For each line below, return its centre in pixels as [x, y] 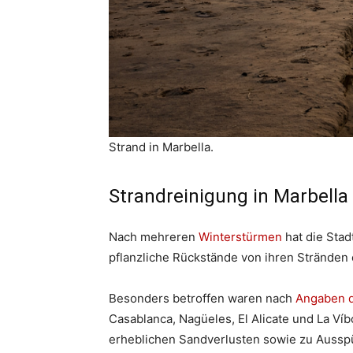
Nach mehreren [154, 237]
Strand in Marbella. [161, 147]
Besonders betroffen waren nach [202, 298]
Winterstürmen [240, 237]
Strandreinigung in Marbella [229, 196]
